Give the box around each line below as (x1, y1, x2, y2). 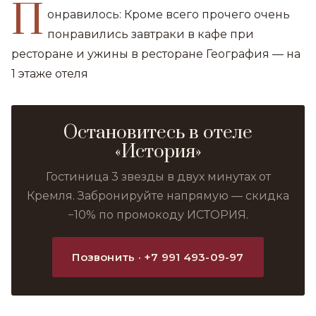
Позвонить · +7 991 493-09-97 (72, 250, 244, 264)
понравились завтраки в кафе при (47, 28, 255, 41)
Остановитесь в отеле (63, 121, 253, 145)
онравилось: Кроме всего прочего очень (47, 8, 291, 21)
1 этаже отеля (11, 67, 88, 80)
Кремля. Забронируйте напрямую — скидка (27, 189, 289, 202)
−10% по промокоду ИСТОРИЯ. (68, 208, 248, 221)
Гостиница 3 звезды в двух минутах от (45, 170, 271, 183)
